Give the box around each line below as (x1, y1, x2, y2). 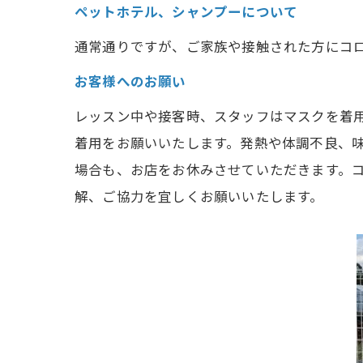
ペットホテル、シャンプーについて (75, 2, 298, 21)
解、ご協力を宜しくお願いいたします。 (75, 186, 324, 206)
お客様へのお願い (75, 71, 186, 91)
